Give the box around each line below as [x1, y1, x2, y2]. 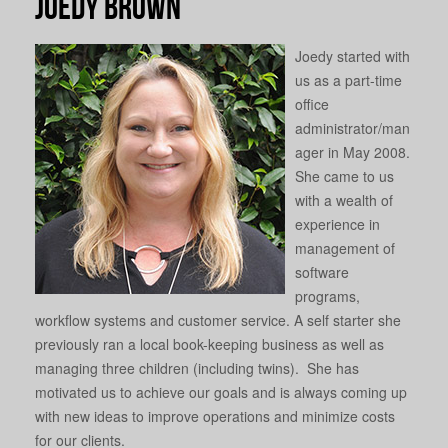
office [295, 93, 329, 114]
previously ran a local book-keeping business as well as [35, 333, 384, 354]
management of [295, 237, 395, 258]
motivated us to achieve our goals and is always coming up [35, 381, 407, 402]
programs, [295, 285, 360, 306]
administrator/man [295, 117, 410, 138]
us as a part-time [295, 69, 402, 90]
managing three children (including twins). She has [35, 357, 359, 378]
